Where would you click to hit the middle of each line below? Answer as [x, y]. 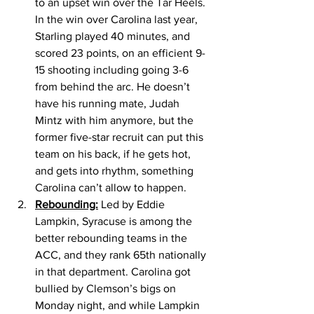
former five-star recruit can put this [121, 137]
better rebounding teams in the [112, 238]
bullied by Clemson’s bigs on [107, 288]
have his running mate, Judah [109, 103]
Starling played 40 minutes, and [114, 36]
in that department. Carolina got [114, 271]
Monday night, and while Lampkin [119, 305]
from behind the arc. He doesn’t [114, 86]
